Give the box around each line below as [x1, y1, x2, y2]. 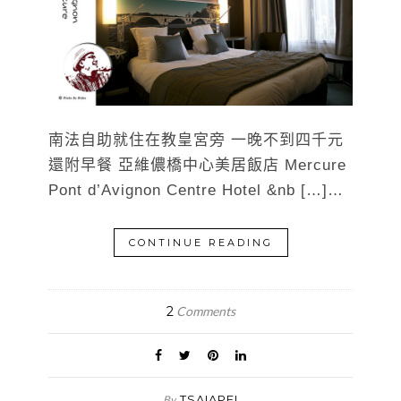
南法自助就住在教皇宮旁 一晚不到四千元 [48, 131, 344, 149]
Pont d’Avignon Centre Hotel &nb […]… [48, 181, 344, 199]
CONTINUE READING [128, 235, 273, 249]
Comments [173, 303, 235, 319]
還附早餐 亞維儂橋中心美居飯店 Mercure [48, 156, 346, 174]
